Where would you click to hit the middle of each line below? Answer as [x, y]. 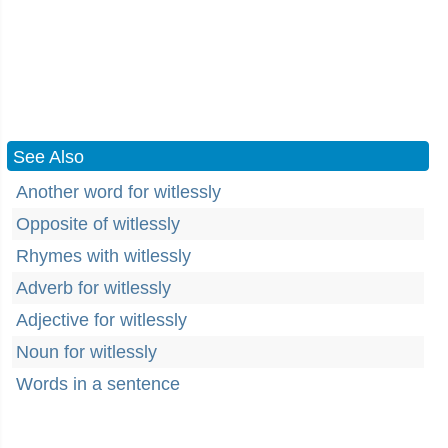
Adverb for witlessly [93, 288]
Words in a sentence [98, 384]
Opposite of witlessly [98, 224]
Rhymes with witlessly [103, 256]
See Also [48, 157]
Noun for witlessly [86, 352]
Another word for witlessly [118, 192]
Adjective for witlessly [101, 320]
